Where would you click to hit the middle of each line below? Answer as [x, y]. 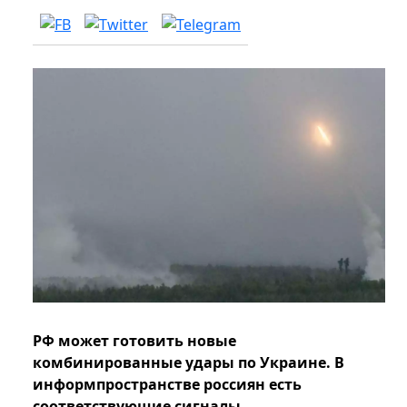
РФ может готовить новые [134, 341]
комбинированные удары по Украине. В [189, 363]
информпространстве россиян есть [167, 385]
